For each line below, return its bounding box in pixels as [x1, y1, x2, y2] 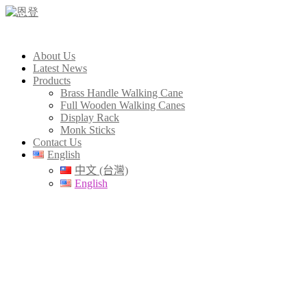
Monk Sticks [60, 124, 115, 136]
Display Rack [60, 112, 119, 123]
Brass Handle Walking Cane [60, 87, 183, 99]
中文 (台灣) [74, 164, 128, 176]
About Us [33, 50, 75, 62]
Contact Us [33, 136, 82, 148]
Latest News [33, 62, 87, 74]
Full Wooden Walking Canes [60, 99, 185, 111]
